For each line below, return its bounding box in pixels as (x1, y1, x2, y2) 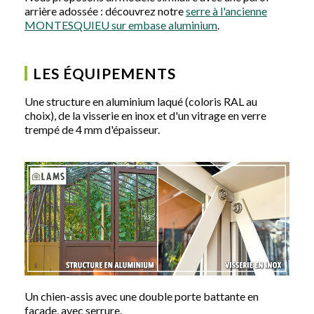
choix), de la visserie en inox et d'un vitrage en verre (25, 108, 266, 122)
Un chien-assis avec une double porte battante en (25, 289, 259, 303)
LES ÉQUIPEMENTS (33, 64, 176, 82)
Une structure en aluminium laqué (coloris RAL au (25, 94, 257, 108)
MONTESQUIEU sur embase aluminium (25, 18, 217, 32)
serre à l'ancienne (186, 4, 267, 18)
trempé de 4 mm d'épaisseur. (25, 122, 160, 136)
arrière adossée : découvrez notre (25, 4, 186, 18)
